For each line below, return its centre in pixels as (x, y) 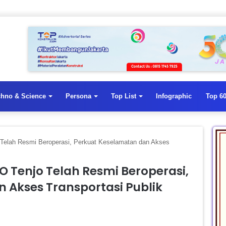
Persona (78, 96)
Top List (124, 96)
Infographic (174, 96)
